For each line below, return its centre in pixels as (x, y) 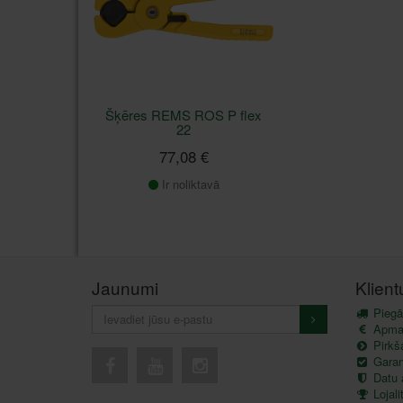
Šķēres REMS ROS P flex (184, 114)
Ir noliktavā (188, 184)
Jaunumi (125, 287)
